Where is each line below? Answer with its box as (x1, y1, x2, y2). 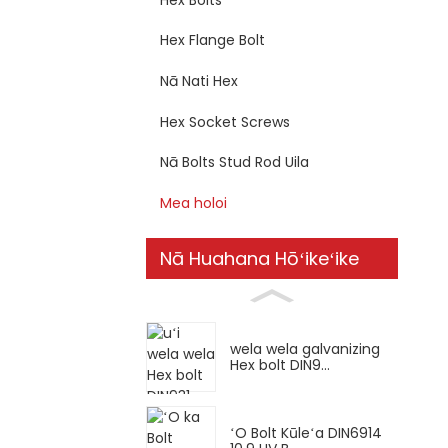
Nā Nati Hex (160, 70, 238, 91)
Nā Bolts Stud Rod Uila (160, 152, 309, 173)
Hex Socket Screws (160, 111, 290, 132)
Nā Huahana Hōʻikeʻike (160, 245, 359, 271)
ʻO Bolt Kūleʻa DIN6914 (230, 422, 382, 443)
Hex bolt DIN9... (230, 355, 330, 376)
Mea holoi (160, 192, 227, 213)
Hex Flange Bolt (160, 30, 265, 51)
